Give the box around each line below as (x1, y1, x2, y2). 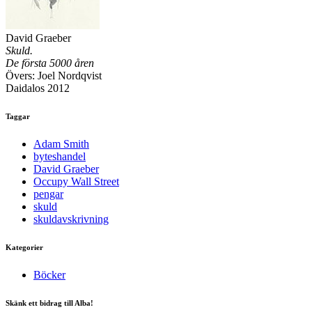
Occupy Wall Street (33, 175, 119, 188)
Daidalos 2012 (6, 82, 70, 95)
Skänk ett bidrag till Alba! (6, 299, 93, 308)
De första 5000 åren (6, 57, 94, 70)
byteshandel (33, 150, 86, 163)
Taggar (6, 112, 30, 121)
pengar (33, 188, 63, 201)
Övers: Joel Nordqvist (6, 70, 102, 82)
